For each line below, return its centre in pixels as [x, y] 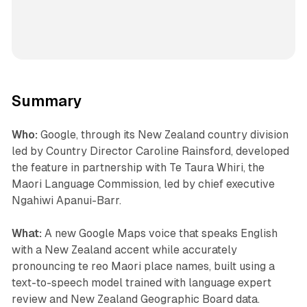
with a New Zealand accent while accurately [124, 250]
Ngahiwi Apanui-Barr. [66, 200]
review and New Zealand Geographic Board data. [135, 299]
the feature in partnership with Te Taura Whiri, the [138, 168]
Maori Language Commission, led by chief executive [143, 184]
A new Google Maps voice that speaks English [159, 233]
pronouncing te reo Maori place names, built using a [143, 266]
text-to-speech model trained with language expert [141, 283]
